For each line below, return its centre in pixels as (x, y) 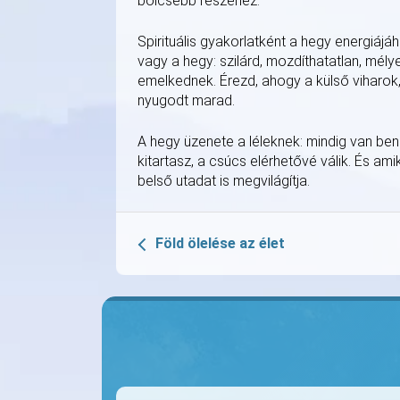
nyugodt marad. (186, 100)
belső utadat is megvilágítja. (224, 180)
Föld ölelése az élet (220, 243)
